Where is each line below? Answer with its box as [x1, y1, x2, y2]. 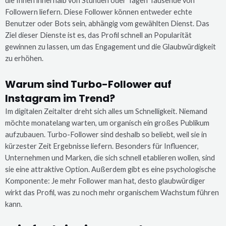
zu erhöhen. [5, 54, 43, 63]
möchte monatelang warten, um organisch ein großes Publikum [5, 118, 209, 127]
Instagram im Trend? [5, 91, 115, 105]
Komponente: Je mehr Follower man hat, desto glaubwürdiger [5, 176, 205, 185]
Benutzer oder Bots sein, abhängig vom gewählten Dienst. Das [5, 19, 209, 28]
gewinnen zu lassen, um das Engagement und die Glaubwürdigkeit [5, 42, 216, 51]
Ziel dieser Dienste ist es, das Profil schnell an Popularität [5, 31, 192, 40]
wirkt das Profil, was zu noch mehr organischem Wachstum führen [5, 188, 219, 197]
